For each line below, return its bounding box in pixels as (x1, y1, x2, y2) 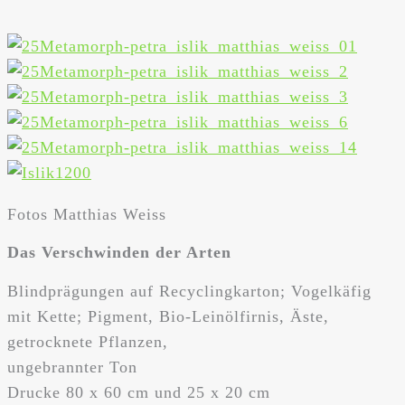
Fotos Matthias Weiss (7, 205, 166, 224)
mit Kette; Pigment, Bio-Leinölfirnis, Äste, (7, 307, 329, 326)
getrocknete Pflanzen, (7, 333, 168, 352)
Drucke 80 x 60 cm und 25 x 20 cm (7, 383, 270, 402)
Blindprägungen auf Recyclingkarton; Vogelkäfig (7, 282, 372, 301)
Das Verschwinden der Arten (7, 243, 231, 262)
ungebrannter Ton (7, 358, 137, 377)
